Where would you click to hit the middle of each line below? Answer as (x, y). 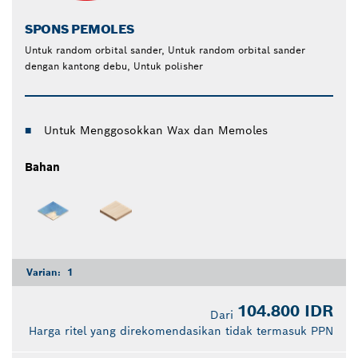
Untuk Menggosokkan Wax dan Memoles (156, 131)
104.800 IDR (285, 310)
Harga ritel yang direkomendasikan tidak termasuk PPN (181, 330)
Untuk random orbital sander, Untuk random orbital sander (165, 50)
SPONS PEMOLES (80, 30)
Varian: (45, 272)
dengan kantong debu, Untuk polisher (114, 66)
